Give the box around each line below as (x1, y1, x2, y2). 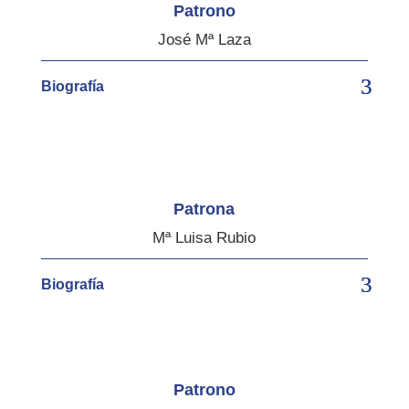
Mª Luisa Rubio (152, 228, 257, 246)
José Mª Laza (157, 30, 251, 48)
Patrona (173, 199, 236, 218)
